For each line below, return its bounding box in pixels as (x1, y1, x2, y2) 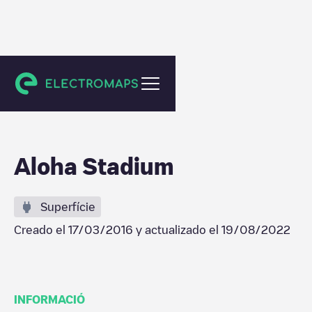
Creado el (14, 224, 68, 235)
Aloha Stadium (14, 155, 173, 177)
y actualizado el (133, 224, 221, 235)
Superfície (40, 201, 95, 212)
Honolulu (28, 75, 67, 84)
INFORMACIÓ (14, 294, 85, 305)
